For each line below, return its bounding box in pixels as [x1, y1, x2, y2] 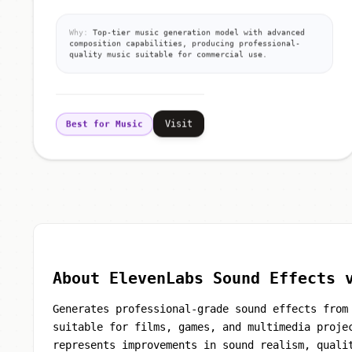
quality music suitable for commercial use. [69, 53, 267, 62]
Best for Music [66, 122, 143, 133]
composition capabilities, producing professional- [69, 42, 300, 51]
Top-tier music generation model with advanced [88, 31, 305, 40]
